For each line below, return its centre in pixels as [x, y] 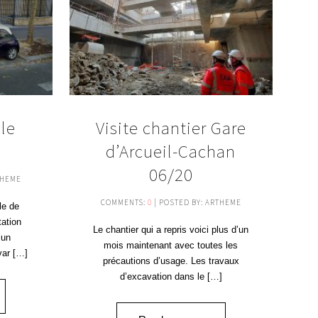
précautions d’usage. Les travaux [171, 261]
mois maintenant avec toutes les [171, 245]
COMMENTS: [124, 202]
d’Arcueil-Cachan [171, 151]
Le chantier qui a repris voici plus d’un [171, 229]
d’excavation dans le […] [171, 276]
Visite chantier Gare [171, 127]
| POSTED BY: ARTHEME [196, 202]
